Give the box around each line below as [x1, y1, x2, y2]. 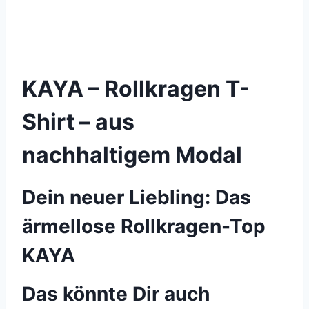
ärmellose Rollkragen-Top [22, 215, 266, 238]
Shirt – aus [22, 108, 134, 135]
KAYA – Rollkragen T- [22, 75, 250, 102]
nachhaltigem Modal [22, 141, 242, 168]
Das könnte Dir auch [22, 282, 210, 306]
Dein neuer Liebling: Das [22, 186, 251, 209]
